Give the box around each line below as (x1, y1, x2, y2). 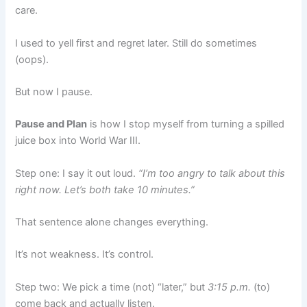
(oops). (15, 53, 49, 66)
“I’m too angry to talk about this (138, 167, 286, 180)
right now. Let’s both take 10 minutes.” (15, 183, 195, 196)
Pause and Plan (15, 118, 88, 131)
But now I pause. (15, 85, 93, 98)
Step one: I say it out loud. (15, 167, 139, 180)
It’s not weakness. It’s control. (15, 248, 154, 261)
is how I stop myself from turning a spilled (87, 118, 285, 131)
